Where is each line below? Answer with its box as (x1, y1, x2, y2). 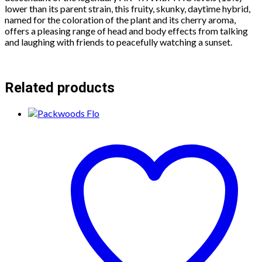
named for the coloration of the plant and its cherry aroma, (5, 14, 236, 26)
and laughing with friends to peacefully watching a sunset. (5, 36, 232, 48)
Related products (5, 80, 115, 96)
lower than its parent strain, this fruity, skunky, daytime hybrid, (5, 3, 250, 15)
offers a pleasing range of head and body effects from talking (5, 25, 248, 37)
